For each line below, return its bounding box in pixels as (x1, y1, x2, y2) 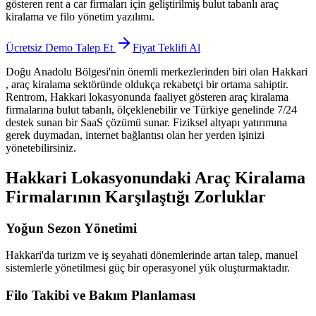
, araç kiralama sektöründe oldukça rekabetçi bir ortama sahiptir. (6, 78, 288, 90)
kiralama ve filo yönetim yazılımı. (6, 10, 154, 23)
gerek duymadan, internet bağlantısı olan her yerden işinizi (6, 128, 265, 141)
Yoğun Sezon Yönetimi (6, 220, 137, 236)
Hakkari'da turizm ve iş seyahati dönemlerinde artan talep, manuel (6, 249, 298, 262)
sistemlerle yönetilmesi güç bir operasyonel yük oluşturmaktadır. (6, 262, 290, 274)
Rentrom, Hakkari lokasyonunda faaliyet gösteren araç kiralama (6, 90, 288, 103)
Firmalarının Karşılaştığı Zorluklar (6, 187, 266, 206)
